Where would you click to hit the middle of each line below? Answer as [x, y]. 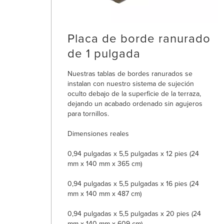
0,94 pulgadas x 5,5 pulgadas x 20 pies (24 [134, 213]
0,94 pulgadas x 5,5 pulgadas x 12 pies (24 [133, 153]
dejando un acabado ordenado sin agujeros [135, 103]
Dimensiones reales [98, 133]
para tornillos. [88, 113]
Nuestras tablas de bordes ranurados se [130, 73]
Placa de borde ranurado [139, 38]
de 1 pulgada [104, 53]
